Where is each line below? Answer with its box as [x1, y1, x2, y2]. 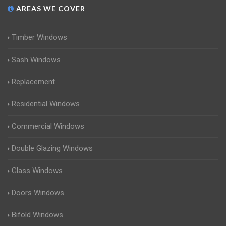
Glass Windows [12, 166, 63, 175]
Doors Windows [12, 188, 64, 197]
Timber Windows [12, 33, 67, 42]
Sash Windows [12, 55, 61, 64]
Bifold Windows [12, 210, 63, 219]
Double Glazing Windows [12, 144, 93, 153]
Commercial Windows [12, 122, 84, 131]
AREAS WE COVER [14, 4, 85, 13]
